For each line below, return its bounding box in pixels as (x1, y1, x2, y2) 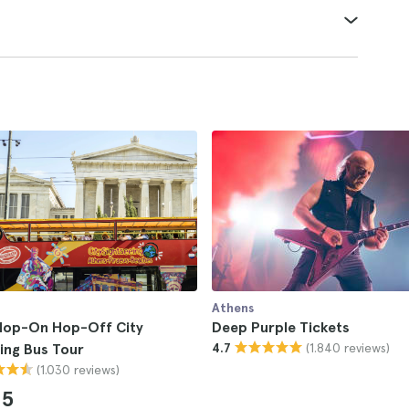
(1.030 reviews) (37, 362, 120, 377)
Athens (212, 300, 254, 315)
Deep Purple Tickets (212, 319, 350, 336)
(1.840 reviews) (306, 340, 390, 355)
